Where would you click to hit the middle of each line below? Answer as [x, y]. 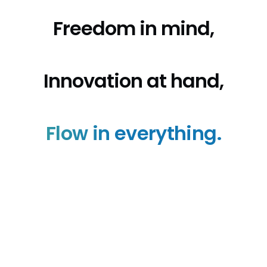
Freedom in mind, [133, 28]
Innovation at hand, [133, 80]
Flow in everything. [133, 133]
